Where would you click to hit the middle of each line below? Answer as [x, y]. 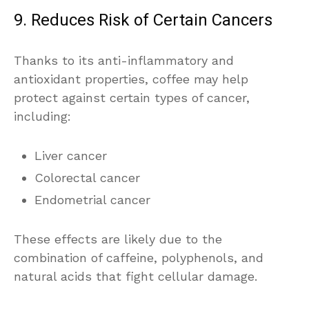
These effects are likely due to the [118, 239]
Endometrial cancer [92, 199]
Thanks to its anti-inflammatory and [124, 60]
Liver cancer [71, 155]
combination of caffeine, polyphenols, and [139, 257]
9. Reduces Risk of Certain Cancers [143, 20]
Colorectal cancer [87, 177]
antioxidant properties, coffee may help [131, 79]
